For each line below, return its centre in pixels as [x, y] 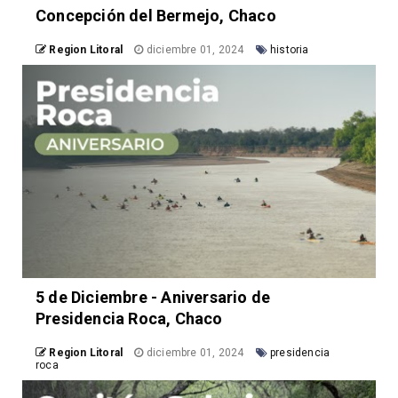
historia [290, 50]
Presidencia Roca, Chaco [129, 319]
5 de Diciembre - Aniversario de [153, 298]
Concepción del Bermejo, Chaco [156, 16]
